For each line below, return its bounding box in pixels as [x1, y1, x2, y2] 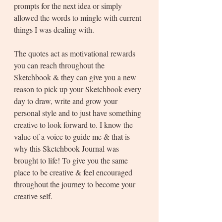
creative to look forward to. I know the [14, 119, 135, 130]
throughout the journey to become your [14, 179, 137, 190]
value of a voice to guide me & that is [14, 131, 132, 142]
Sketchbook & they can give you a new [14, 72, 138, 83]
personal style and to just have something [14, 108, 143, 118]
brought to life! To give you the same [14, 155, 130, 166]
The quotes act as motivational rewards [14, 48, 137, 59]
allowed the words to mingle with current [14, 12, 143, 23]
